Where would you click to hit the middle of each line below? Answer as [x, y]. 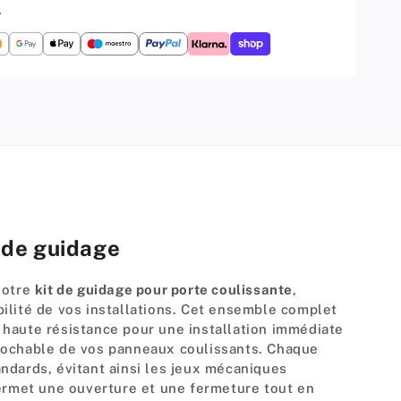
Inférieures [55, 22]
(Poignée [49, 97]
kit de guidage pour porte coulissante [164, 289]
